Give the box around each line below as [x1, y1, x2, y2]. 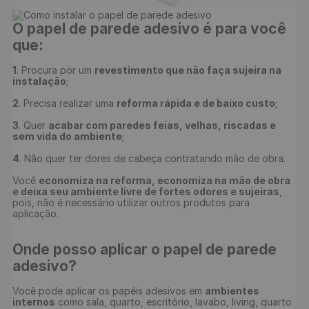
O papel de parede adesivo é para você [12, 20, 290, 37]
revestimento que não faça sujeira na [94, 64, 283, 76]
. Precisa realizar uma [19, 97, 117, 109]
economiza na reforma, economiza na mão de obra [39, 175, 292, 186]
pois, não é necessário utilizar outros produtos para [12, 197, 252, 208]
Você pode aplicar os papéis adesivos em [12, 285, 205, 297]
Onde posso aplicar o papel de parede [12, 241, 280, 258]
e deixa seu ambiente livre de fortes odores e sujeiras [12, 186, 279, 197]
